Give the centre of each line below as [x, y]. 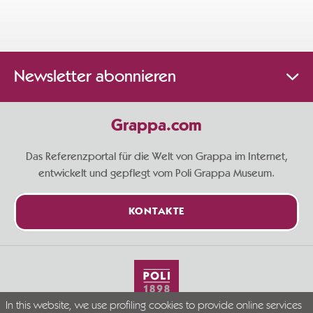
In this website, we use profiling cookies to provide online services [154, 306]
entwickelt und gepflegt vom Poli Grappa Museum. [156, 173]
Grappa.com [156, 126]
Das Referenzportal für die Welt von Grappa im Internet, [156, 156]
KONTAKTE [156, 212]
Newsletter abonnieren [95, 77]
